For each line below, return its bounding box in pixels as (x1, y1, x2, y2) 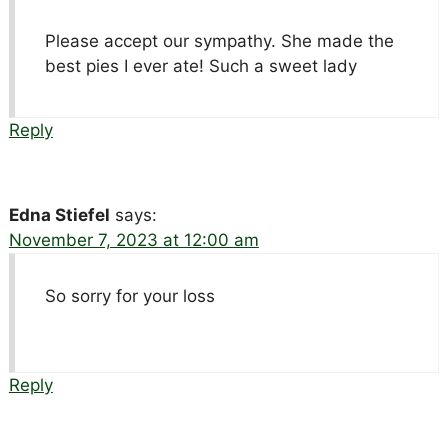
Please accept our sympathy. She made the (44, 30, 394, 51)
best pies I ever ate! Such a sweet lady (44, 55, 357, 76)
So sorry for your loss (44, 285, 215, 306)
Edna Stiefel (8, 204, 110, 225)
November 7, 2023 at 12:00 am (8, 229, 259, 250)
